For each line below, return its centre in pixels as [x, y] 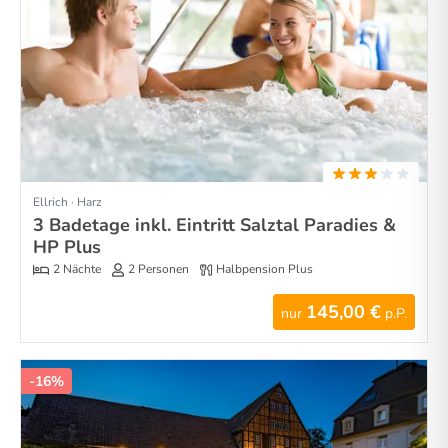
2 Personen [158, 269]
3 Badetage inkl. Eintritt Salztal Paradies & [214, 224]
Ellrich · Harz [67, 201]
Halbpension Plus [264, 269]
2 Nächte [77, 269]
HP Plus [67, 246]
